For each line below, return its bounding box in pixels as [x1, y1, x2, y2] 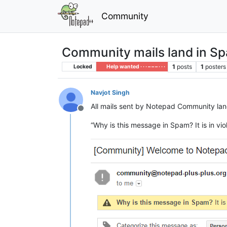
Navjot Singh [91, 88, 130, 96]
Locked [72, 63, 92, 70]
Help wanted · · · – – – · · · [105, 63, 165, 70]
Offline [80, 108, 105, 119]
